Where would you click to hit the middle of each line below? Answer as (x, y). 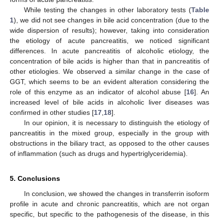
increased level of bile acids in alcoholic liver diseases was (109, 102)
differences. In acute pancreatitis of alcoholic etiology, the (109, 51)
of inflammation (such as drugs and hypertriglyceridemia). (99, 153)
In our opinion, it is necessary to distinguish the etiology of (116, 122)
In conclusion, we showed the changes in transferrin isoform (116, 193)
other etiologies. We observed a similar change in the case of (109, 71)
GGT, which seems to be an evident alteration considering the (109, 81)
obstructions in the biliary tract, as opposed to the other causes (109, 143)
